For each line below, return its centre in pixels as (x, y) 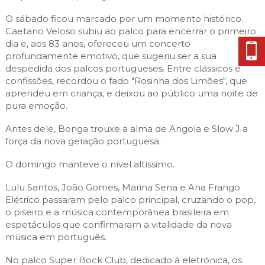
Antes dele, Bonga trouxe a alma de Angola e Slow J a (126, 128)
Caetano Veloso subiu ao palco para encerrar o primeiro (130, 31)
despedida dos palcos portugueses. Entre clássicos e (123, 68)
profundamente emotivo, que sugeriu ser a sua (111, 56)
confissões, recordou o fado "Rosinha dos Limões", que (126, 80)
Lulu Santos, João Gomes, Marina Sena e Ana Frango (122, 187)
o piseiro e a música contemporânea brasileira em (117, 212)
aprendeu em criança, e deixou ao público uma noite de (131, 93)
